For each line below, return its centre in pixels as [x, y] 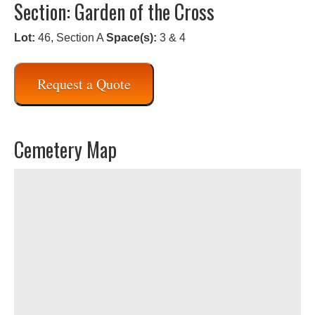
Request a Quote [84, 84]
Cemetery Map [65, 149]
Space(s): [131, 38]
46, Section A [71, 38]
